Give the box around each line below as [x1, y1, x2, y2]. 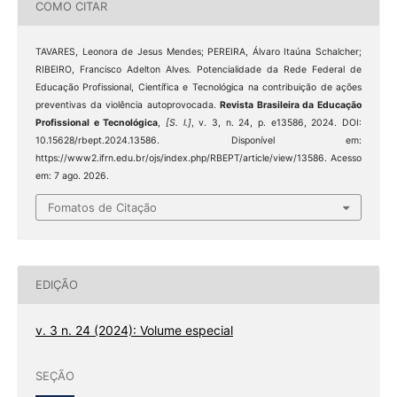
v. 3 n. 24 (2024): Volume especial [35, 322, 233, 338]
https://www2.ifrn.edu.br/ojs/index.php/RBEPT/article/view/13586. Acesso [35, 152, 362, 164]
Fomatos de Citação [48, 200, 157, 215]
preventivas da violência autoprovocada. [35, 98, 221, 111]
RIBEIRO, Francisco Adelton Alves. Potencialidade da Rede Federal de [35, 63, 362, 75]
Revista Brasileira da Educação [220, 98, 362, 111]
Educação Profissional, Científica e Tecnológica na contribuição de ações [35, 81, 362, 93]
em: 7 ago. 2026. [35, 169, 109, 182]
